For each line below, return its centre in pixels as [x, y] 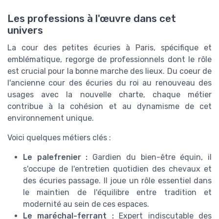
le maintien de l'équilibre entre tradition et [117, 193]
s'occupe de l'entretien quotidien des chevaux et [117, 169]
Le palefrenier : [55, 157]
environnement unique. [51, 118]
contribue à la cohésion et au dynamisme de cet [109, 107]
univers [25, 31]
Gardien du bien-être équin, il [150, 157]
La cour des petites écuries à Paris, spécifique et [109, 48]
